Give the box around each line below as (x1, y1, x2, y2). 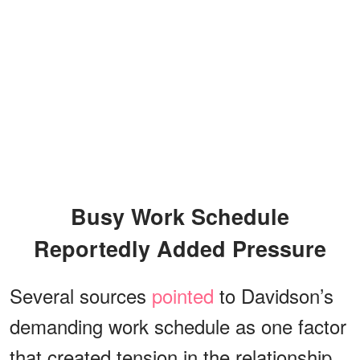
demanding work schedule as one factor (10, 311, 346, 340)
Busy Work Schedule (71, 200, 87, 231)
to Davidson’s (214, 280, 333, 309)
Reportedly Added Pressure (34, 232, 326, 264)
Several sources (10, 280, 152, 309)
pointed (152, 280, 214, 309)
